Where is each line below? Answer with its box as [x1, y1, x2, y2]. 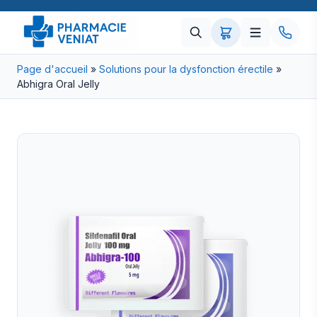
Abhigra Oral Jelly [17, 78, 100, 90]
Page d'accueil [17, 63, 88, 75]
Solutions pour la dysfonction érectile [99, 63, 273, 75]
